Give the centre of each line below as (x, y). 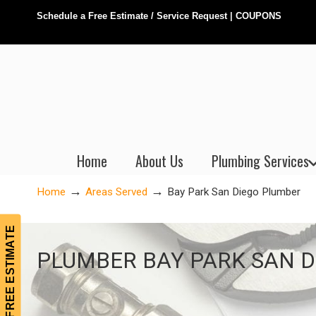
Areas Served (116, 192)
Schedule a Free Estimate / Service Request (132, 16)
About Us (159, 161)
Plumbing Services (260, 161)
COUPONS (259, 16)
